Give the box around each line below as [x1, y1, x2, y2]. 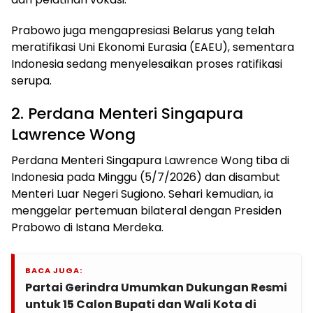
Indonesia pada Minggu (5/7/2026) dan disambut [11, 169, 280, 186]
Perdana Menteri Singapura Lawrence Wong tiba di [11, 152, 289, 169]
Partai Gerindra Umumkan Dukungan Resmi [25, 279, 287, 296]
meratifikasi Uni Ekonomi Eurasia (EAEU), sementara [11, 39, 294, 56]
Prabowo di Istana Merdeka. [11, 219, 163, 236]
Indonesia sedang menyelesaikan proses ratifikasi [11, 56, 282, 73]
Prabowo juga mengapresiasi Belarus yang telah [11, 22, 275, 39]
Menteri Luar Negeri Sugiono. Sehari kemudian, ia [11, 186, 273, 203]
